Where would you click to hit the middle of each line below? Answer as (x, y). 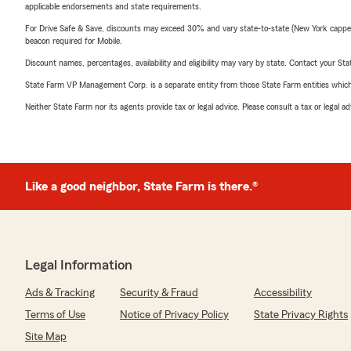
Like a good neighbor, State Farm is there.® (141, 186)
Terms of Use (55, 315)
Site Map (46, 337)
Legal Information (79, 265)
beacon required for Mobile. (74, 41)
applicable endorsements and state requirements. (113, 6)
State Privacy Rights (301, 315)
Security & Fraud (159, 293)
